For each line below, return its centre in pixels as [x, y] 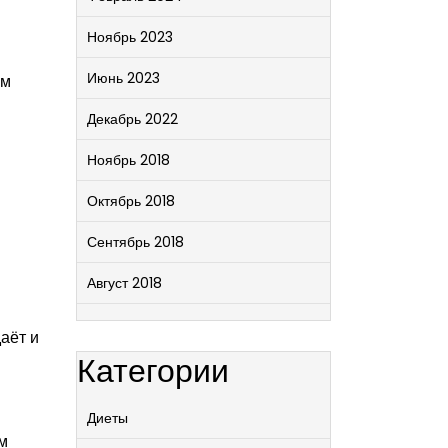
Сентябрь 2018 [135, 242]
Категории [153, 370]
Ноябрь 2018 [128, 160]
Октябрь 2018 [131, 201]
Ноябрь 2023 [130, 37]
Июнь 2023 [123, 78]
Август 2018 [124, 283]
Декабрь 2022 [132, 119]
